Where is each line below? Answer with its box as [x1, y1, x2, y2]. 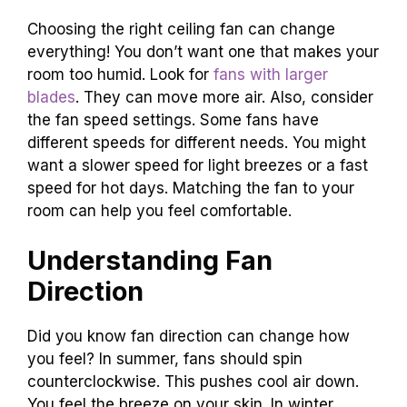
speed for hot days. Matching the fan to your [27, 178, 354, 197]
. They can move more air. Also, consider [75, 87, 373, 106]
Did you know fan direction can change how [27, 327, 350, 346]
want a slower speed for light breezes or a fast [27, 155, 368, 174]
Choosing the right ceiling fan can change [27, 19, 335, 38]
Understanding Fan [27, 244, 273, 277]
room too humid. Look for [27, 65, 213, 84]
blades [27, 87, 75, 106]
